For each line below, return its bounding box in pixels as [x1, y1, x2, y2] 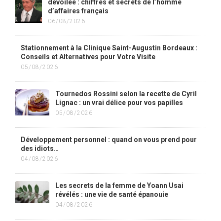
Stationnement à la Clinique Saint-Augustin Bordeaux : [21, 44, 197, 52]
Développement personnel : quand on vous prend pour [21, 136, 197, 144]
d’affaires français [48, 7, 109, 15]
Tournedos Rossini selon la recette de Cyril [55, 90, 197, 98]
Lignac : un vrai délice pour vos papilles [55, 99, 183, 107]
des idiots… [21, 145, 59, 153]
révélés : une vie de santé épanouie [55, 190, 168, 199]
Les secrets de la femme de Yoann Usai [55, 182, 184, 190]
